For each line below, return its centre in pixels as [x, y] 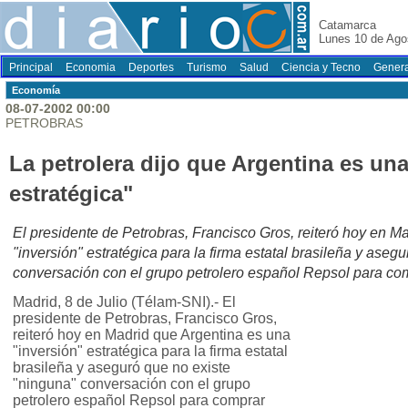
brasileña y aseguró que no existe [122, 368]
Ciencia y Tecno [321, 67]
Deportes [151, 67]
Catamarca [347, 25]
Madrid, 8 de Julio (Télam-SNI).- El [124, 302]
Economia [91, 67]
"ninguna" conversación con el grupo [132, 384]
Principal [31, 67]
